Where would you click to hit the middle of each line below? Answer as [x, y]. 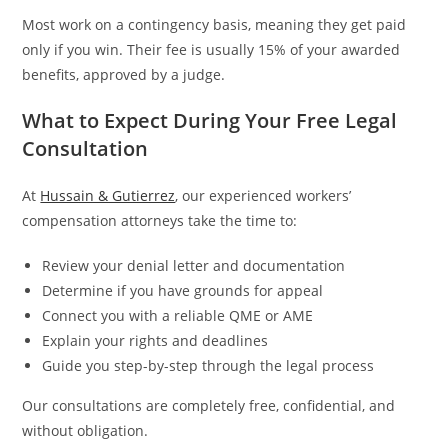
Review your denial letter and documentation [194, 265]
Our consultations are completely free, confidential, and [209, 405]
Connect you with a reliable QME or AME [178, 315]
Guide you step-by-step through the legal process [208, 365]
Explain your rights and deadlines [155, 340]
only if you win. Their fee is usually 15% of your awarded [211, 49]
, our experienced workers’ [263, 195]
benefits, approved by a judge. [124, 74]
